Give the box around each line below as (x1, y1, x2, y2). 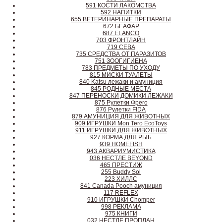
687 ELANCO (103, 30, 139, 37)
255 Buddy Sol (101, 168, 141, 175)
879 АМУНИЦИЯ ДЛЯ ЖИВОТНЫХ (72, 113, 170, 120)
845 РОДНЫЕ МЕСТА (91, 85, 151, 92)
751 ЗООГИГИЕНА (95, 57, 147, 64)
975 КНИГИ (105, 210, 137, 217)
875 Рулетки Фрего (94, 99, 148, 106)
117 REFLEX (104, 189, 138, 196)
